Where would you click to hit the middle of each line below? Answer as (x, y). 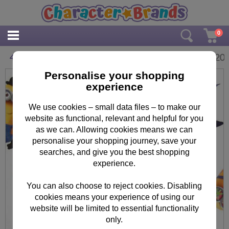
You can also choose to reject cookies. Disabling (114, 186)
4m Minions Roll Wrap (49, 57)
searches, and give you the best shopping (114, 152)
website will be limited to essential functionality (114, 208)
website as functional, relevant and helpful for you (114, 118)
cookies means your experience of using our (114, 197)
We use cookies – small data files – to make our (114, 107)
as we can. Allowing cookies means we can (114, 129)
